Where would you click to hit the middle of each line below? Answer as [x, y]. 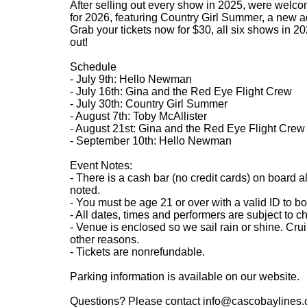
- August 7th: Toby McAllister [138, 116]
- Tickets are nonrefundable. [137, 252]
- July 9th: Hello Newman [131, 79]
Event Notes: [101, 165]
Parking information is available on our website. [184, 277]
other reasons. [104, 240]
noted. [85, 190]
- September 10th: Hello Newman [150, 141]
